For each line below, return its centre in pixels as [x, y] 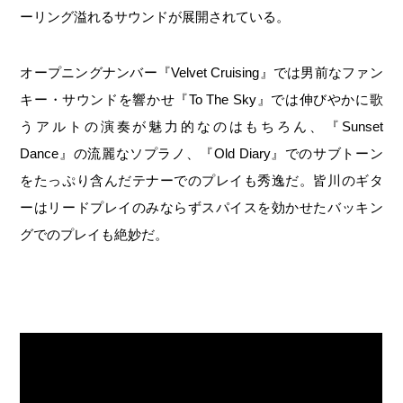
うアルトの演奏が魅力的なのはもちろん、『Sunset [201, 127]
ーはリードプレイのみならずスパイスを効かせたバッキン [201, 208]
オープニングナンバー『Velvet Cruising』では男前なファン [201, 73]
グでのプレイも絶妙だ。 [94, 235]
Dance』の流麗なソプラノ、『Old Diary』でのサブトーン [201, 154]
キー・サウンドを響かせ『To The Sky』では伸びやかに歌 [201, 100]
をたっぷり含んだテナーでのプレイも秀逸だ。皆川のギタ [201, 181]
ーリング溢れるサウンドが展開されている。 [155, 17]
